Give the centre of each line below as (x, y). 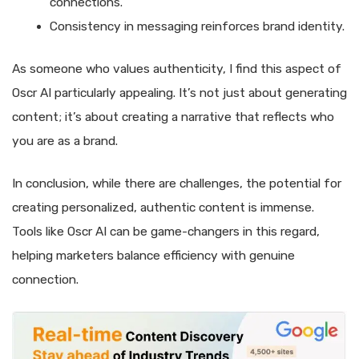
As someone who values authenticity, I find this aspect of (177, 69)
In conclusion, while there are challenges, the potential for (177, 184)
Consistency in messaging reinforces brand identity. (197, 26)
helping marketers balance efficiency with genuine (153, 256)
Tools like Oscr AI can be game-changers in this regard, (166, 232)
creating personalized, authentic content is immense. (163, 208)
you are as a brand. (65, 141)
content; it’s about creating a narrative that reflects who (173, 117)
